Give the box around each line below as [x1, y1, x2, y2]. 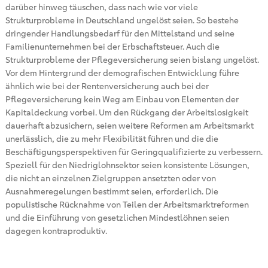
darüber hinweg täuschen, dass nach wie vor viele [5, 2, 198, 13]
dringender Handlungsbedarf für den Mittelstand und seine [5, 28, 234, 39]
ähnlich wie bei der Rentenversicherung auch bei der [5, 81, 209, 92]
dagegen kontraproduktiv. [5, 226, 107, 236]
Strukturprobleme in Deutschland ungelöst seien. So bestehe [5, 15, 239, 26]
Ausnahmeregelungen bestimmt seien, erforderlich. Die [5, 186, 218, 197]
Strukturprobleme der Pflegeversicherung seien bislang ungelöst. [5, 54, 259, 65]
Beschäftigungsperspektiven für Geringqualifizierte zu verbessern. [5, 147, 263, 157]
